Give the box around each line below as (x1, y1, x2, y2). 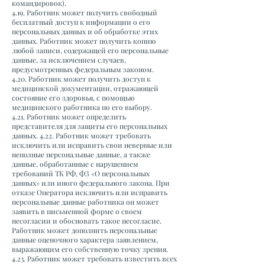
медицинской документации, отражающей (12, 83, 159, 93)
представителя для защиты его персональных (12, 121, 167, 131)
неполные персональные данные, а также (12, 150, 150, 159)
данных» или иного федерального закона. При (12, 178, 170, 188)
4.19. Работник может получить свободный (12, 8, 157, 17)
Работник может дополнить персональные (12, 225, 157, 235)
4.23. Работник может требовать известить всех (12, 254, 177, 263)
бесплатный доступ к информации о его (12, 17, 150, 27)
